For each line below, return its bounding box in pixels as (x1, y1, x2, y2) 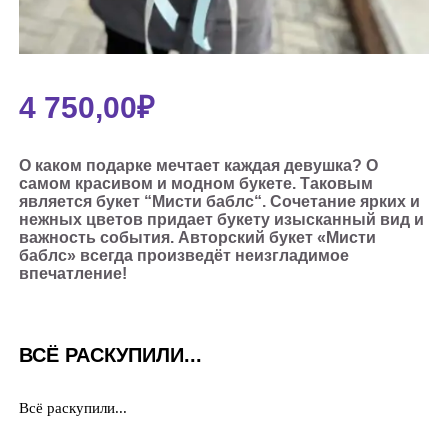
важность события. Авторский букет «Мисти (18, 229, 376, 247)
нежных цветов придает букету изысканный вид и (18, 211, 424, 229)
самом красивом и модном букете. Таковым (18, 175, 373, 193)
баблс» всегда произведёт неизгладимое (18, 247, 349, 265)
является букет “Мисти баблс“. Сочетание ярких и (18, 193, 420, 211)
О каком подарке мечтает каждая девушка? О (18, 157, 378, 175)
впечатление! (18, 265, 127, 283)
